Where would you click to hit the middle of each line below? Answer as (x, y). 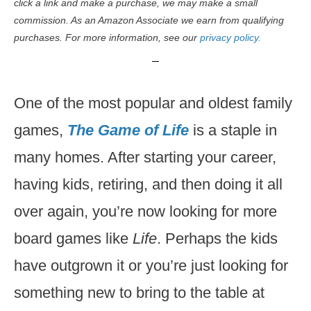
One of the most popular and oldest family (153, 103)
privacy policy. (230, 37)
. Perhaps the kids (217, 238)
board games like (73, 238)
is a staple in (235, 130)
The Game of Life (130, 130)
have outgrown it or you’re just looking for (151, 266)
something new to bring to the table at (139, 293)
